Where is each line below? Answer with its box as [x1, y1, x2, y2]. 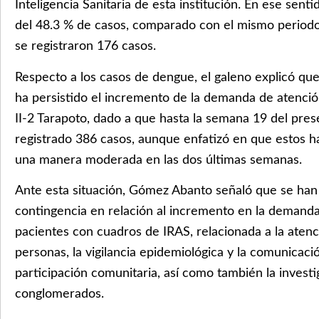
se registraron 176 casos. [15, 40, 156, 53]
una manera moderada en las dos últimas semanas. [15, 153, 302, 167]
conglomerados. [15, 288, 104, 301]
